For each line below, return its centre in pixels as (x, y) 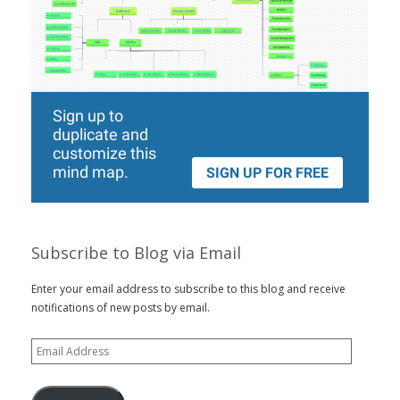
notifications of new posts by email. (121, 308)
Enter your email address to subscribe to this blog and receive (188, 289)
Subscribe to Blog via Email (136, 253)
